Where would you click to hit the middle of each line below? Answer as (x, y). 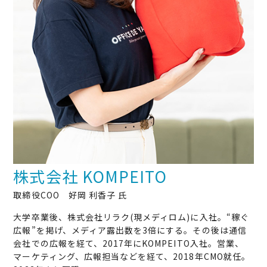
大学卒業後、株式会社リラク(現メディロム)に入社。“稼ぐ (131, 217)
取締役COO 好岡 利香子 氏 (70, 195)
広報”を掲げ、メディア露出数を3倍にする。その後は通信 (130, 230)
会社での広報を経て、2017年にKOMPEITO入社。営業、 (128, 243)
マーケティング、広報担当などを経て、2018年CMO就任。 (132, 256)
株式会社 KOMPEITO (90, 176)
